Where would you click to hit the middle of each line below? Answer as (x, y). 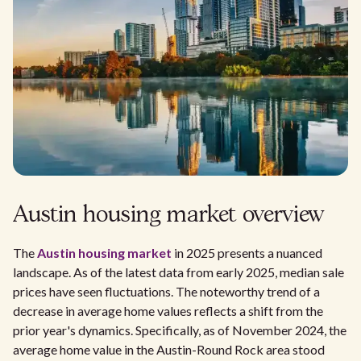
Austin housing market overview (168, 216)
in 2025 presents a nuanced (247, 253)
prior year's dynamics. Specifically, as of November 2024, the (180, 330)
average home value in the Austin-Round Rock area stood (169, 349)
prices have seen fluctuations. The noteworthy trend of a (166, 291)
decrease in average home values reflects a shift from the (168, 311)
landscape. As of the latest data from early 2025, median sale (178, 272)
